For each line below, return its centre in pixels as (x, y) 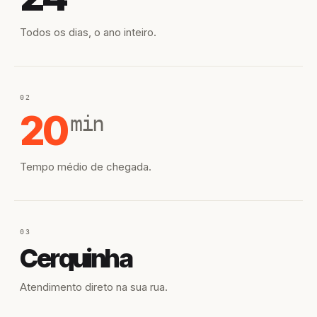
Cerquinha (76, 258)
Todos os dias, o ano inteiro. (88, 32)
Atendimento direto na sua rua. (94, 287)
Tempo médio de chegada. (86, 167)
